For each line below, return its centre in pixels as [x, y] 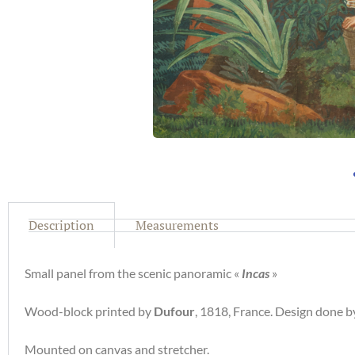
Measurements [177, 225]
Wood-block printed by [89, 311]
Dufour [174, 311]
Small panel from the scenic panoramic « [133, 273]
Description [61, 225]
